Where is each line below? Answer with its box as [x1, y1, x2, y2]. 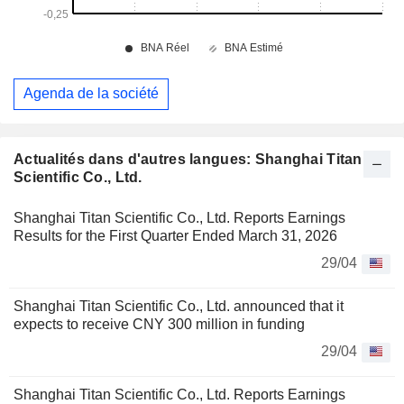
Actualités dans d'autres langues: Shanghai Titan [14, 151, 363, 167]
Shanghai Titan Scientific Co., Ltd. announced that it [14, 298, 344, 314]
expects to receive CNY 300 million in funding [14, 316, 305, 332]
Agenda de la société [23, 86, 159, 102]
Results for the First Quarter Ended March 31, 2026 [14, 227, 337, 243]
